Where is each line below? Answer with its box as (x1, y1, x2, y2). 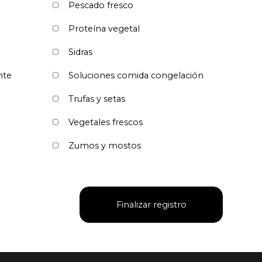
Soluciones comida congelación (68, 70, 204, 81)
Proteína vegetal (68, 23, 140, 34)
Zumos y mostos (68, 140, 141, 151)
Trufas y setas (68, 93, 125, 104)
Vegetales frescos (68, 116, 143, 127)
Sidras (68, 46, 92, 57)
